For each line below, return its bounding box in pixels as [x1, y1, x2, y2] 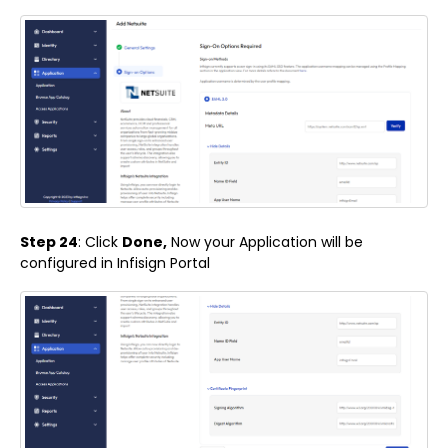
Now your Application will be [167, 231, 363, 252]
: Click [78, 231, 122, 252]
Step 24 [20, 231, 78, 252]
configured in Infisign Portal [20, 252, 210, 273]
